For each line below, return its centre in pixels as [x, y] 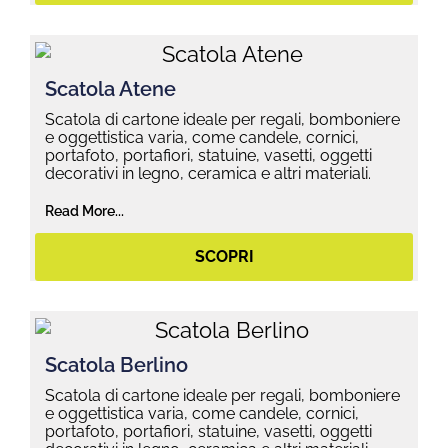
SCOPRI [224, 257]
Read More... [84, 211]
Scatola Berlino [116, 365]
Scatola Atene [110, 89]
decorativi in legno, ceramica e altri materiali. [208, 174]
